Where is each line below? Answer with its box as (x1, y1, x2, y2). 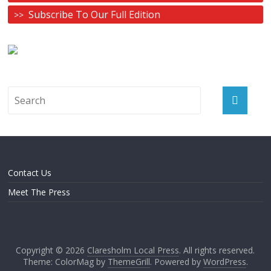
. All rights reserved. (179, 244, 255, 256)
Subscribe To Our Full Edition (28, 8, 161, 21)
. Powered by (149, 256, 203, 267)
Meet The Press (8, 186, 71, 198)
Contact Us (8, 167, 52, 178)
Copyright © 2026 (16, 244, 88, 256)
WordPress (203, 256, 246, 267)
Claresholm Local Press (87, 244, 180, 256)
